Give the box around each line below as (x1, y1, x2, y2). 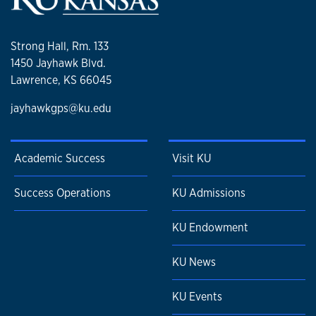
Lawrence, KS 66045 (11, 72, 111, 87)
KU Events (172, 289, 222, 305)
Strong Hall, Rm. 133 (11, 38, 109, 54)
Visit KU (172, 151, 211, 166)
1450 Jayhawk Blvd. (11, 55, 106, 71)
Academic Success (14, 151, 105, 166)
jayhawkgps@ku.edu (11, 100, 111, 116)
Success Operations (14, 186, 111, 201)
